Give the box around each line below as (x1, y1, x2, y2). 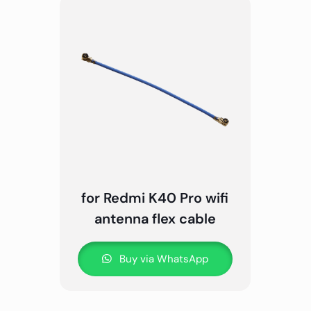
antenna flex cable (94, 209, 216, 228)
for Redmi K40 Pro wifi (81, 188, 229, 207)
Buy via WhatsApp (116, 251, 208, 266)
